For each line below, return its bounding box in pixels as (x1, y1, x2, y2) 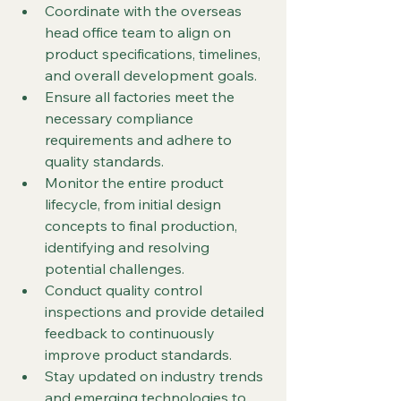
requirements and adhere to (45, 131, 235, 149)
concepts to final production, (45, 217, 241, 235)
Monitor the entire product (45, 174, 227, 192)
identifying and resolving (45, 238, 213, 256)
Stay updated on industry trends (45, 367, 267, 385)
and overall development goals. (45, 66, 257, 84)
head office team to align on (45, 23, 235, 41)
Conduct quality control (45, 281, 206, 299)
